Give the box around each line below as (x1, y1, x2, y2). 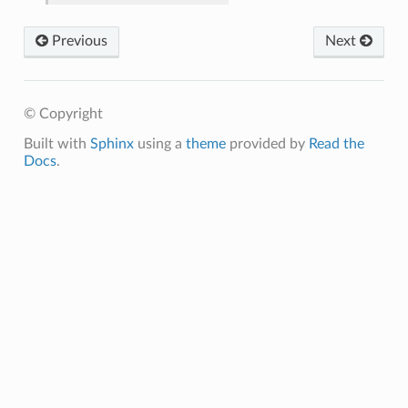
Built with (23, 137, 90, 152)
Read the (308, 137, 364, 152)
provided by (225, 137, 309, 152)
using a (133, 137, 186, 152)
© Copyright (23, 107, 103, 122)
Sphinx (89, 137, 134, 152)
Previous (47, 34, 107, 49)
